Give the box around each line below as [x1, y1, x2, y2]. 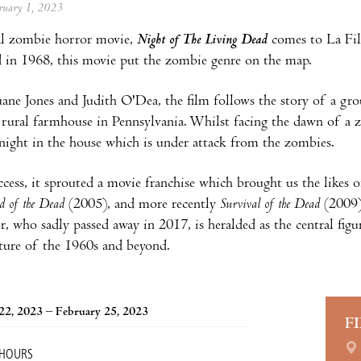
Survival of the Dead [220, 197, 320, 213]
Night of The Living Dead [133, 32, 268, 48]
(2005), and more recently [68, 197, 220, 213]
